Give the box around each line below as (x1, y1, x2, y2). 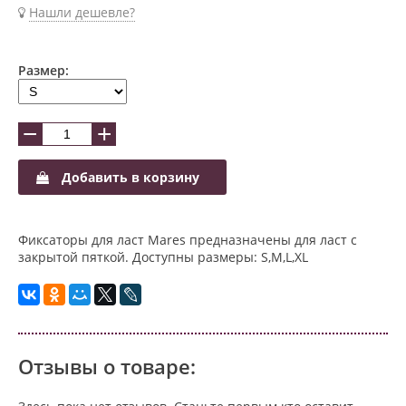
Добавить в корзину (58, 168, 199, 186)
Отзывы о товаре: (18, 352, 196, 380)
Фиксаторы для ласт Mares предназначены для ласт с (18, 230, 357, 248)
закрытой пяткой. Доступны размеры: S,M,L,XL (18, 247, 308, 266)
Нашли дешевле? (29, 3, 135, 21)
